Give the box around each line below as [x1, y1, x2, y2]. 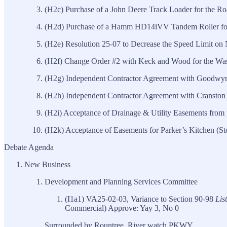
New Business [24, 160, 70, 169]
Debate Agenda [4, 142, 54, 152]
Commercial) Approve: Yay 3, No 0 [65, 203, 179, 212]
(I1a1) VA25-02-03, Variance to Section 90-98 [65, 194, 215, 203]
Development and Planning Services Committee [45, 177, 198, 186]
